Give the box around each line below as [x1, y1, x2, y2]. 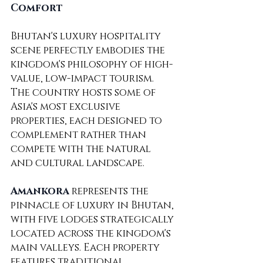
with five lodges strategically [11, 213, 176, 227]
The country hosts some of [11, 86, 158, 100]
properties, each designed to [11, 114, 164, 128]
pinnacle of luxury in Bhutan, [11, 198, 176, 213]
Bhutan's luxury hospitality [11, 29, 163, 43]
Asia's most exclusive [11, 100, 123, 114]
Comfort [11, 1, 63, 15]
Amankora [11, 184, 69, 198]
